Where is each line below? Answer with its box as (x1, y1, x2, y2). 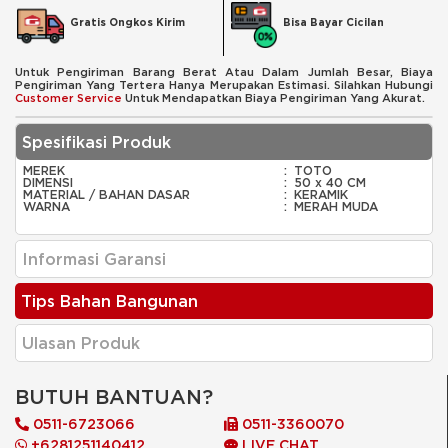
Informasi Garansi (22, 248, 166, 269)
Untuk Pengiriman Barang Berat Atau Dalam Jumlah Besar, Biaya (15, 64, 433, 79)
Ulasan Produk (22, 332, 140, 353)
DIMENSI (23, 174, 73, 190)
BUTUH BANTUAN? (15, 383, 213, 410)
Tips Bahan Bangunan (21, 290, 198, 311)
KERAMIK (294, 186, 348, 202)
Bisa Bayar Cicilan (282, 14, 384, 29)
